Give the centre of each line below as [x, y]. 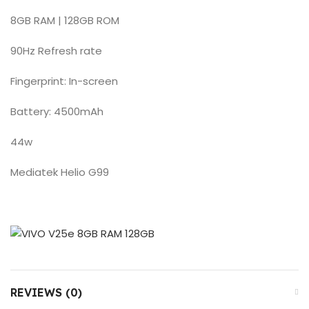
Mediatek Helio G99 [60, 172]
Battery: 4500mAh [57, 111]
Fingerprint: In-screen [64, 81]
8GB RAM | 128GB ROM [65, 20]
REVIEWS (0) [46, 292]
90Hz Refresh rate [56, 50]
